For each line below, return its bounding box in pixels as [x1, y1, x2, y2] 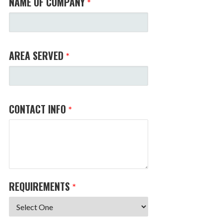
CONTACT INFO [9, 102, 66, 117]
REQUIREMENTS [9, 179, 70, 194]
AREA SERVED [9, 48, 64, 63]
